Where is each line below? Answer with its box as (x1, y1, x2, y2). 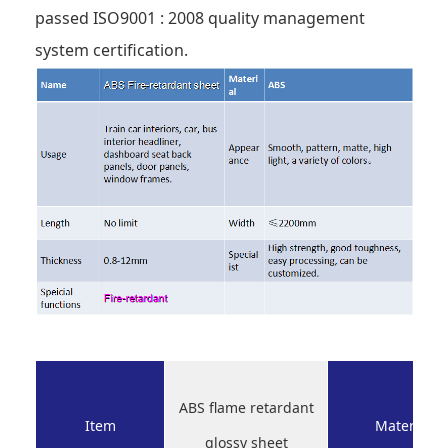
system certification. (35, 38, 188, 61)
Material (375, 415, 431, 435)
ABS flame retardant (178, 397, 314, 417)
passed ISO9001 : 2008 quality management (35, 6, 365, 29)
